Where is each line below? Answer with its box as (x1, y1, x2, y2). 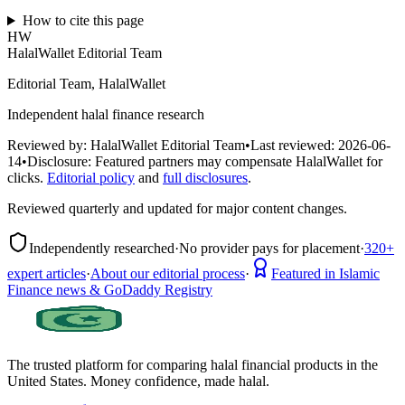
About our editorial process (90, 266, 245, 282)
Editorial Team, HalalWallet (7, 76, 165, 92)
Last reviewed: (250, 137, 334, 154)
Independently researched (29, 240, 174, 257)
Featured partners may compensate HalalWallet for (95, 154, 382, 170)
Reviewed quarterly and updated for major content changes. (7, 201, 347, 217)
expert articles (7, 266, 86, 282)
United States (7, 373, 83, 390)
